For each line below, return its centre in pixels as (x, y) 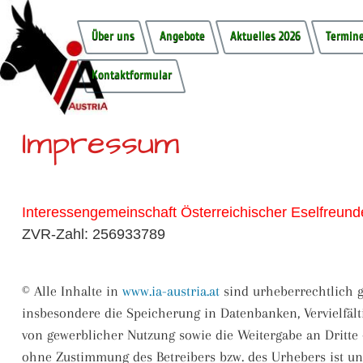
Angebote (182, 36)
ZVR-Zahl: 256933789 (94, 234)
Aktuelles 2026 (265, 36)
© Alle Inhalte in (72, 291)
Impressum (100, 144)
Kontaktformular (131, 75)
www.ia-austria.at (171, 291)
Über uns (113, 36)
